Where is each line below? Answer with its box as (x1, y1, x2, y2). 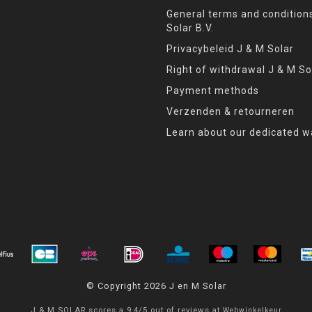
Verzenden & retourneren (166, 105, 295, 117)
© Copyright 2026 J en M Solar (86, 280, 226, 291)
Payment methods (166, 84, 259, 96)
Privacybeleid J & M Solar (166, 42, 294, 54)
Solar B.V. (166, 22, 214, 33)
